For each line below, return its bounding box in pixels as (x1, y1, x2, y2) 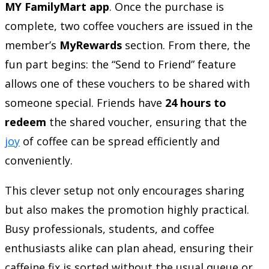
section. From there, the (122, 37, 250, 52)
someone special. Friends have (5, 95, 165, 110)
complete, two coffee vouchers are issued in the (5, 18, 253, 33)
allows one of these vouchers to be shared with (5, 76, 250, 91)
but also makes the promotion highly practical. (5, 202, 249, 217)
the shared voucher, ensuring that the (46, 114, 247, 129)
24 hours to (165, 95, 226, 110)
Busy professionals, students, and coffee (5, 221, 214, 236)
